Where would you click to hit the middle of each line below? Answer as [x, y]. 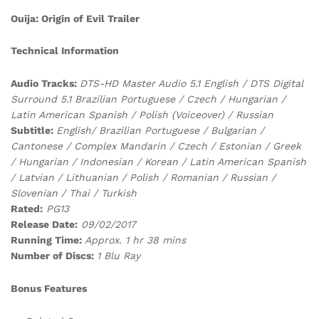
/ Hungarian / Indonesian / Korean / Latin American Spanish [158, 162]
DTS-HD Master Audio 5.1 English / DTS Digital [192, 84]
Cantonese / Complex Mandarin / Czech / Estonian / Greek [156, 146]
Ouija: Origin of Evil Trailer [75, 18]
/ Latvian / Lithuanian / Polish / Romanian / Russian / [143, 178]
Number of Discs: [54, 256]
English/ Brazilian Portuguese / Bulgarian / [160, 131]
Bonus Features [49, 288]
